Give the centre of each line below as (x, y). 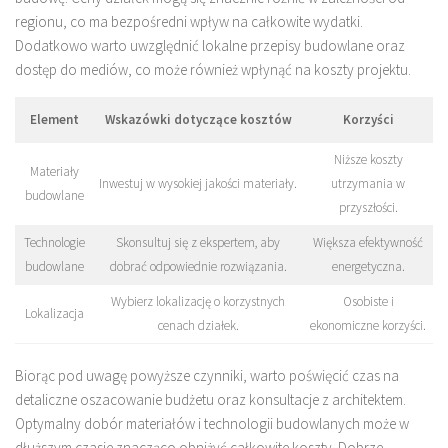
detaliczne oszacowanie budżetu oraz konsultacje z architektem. (210, 399)
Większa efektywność (368, 243)
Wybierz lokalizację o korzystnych (198, 302)
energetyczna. (368, 267)
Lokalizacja (54, 314)
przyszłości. (368, 208)
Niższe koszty (368, 160)
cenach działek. (198, 326)
